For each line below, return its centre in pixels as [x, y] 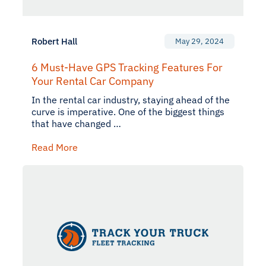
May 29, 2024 [199, 41]
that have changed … [76, 123]
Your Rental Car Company [93, 81]
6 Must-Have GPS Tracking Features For [127, 67]
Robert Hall [54, 41]
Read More [55, 147]
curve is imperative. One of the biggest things [128, 112]
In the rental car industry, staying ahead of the [131, 100]
